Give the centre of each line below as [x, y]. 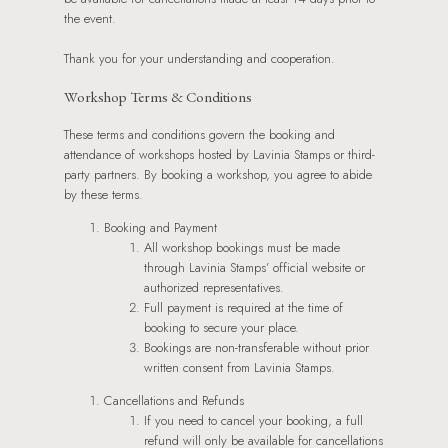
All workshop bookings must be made [242, 247]
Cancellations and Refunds [174, 400]
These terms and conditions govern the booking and [199, 134]
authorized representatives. [214, 287]
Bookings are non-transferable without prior [256, 347]
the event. [90, 18]
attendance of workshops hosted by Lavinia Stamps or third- [219, 154]
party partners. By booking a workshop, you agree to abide [218, 174]
